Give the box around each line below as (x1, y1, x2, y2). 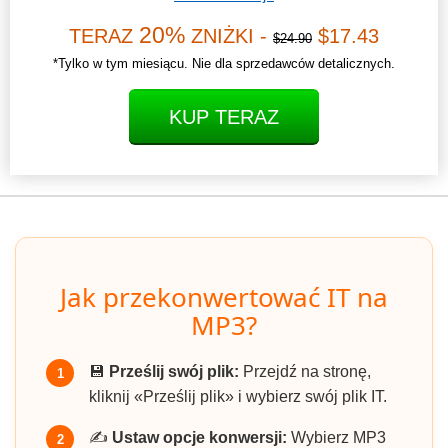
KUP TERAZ (169, 106, 279, 129)
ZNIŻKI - (185, 25, 273, 48)
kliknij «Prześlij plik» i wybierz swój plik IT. (89, 388, 387, 406)
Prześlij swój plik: (109, 363, 239, 381)
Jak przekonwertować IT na (60, 279, 388, 316)
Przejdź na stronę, (239, 363, 371, 381)
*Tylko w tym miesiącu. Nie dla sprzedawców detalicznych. (53, 56, 395, 72)
